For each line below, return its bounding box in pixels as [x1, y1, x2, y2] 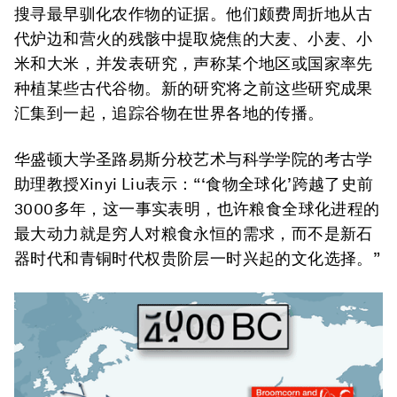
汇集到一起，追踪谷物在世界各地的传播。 [14, 104, 324, 122]
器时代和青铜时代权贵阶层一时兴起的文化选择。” [14, 249, 381, 268]
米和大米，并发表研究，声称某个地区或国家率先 [14, 54, 373, 73]
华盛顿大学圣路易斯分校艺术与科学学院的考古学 [14, 150, 373, 168]
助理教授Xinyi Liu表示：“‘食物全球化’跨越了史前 [14, 175, 374, 193]
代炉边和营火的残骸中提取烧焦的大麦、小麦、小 [14, 29, 373, 48]
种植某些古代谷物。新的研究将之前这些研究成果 [14, 79, 373, 97]
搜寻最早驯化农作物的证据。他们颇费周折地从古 [14, 4, 373, 23]
